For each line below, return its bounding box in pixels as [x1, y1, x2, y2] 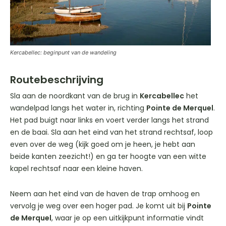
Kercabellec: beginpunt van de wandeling [10, 49, 117, 56]
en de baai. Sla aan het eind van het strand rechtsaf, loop [10, 127, 213, 138]
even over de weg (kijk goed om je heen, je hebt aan [10, 139, 195, 150]
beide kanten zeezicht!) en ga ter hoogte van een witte [10, 151, 206, 162]
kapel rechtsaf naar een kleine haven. [10, 163, 143, 174]
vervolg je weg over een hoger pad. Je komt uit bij [10, 201, 187, 211]
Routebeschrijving [10, 73, 103, 87]
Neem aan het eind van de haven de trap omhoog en [10, 189, 200, 199]
